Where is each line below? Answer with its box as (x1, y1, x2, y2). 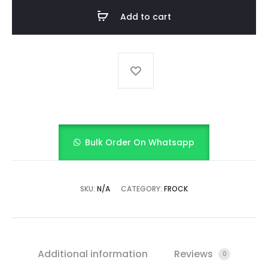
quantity (16, 1, 51, 14)
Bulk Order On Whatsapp (85, 136, 195, 148)
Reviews (174, 246, 215, 261)
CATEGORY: (121, 183, 164, 194)
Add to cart (120, 10, 171, 23)
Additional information (38, 246, 148, 261)
